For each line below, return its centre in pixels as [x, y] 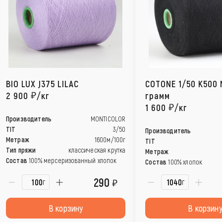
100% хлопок [185, 162]
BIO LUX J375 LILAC [42, 83]
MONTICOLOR [108, 119]
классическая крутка [97, 150]
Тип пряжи [21, 150]
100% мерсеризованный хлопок [73, 160]
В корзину [66, 208]
